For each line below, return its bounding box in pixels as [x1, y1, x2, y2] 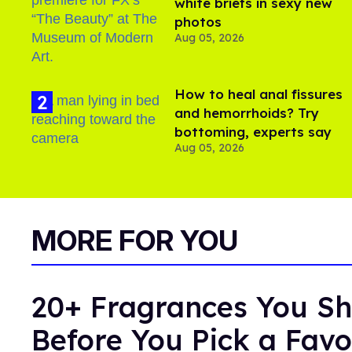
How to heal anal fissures [174, 86, 343, 103]
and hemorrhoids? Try [174, 104, 319, 122]
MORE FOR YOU [31, 223, 238, 258]
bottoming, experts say [174, 123, 332, 141]
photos [174, 13, 222, 31]
